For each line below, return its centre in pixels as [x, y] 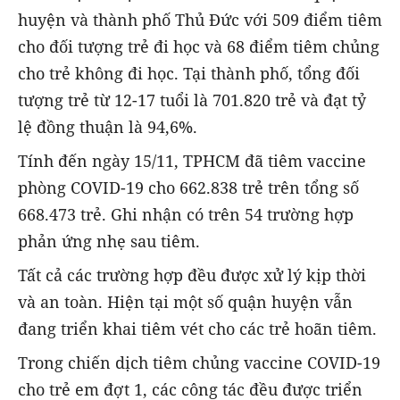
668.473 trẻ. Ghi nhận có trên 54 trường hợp [186, 215]
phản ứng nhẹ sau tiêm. [109, 242]
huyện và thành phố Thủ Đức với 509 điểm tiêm [200, 19]
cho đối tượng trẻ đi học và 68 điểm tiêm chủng [199, 46]
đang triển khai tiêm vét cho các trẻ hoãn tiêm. [197, 329]
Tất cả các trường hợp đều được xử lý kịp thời [192, 275]
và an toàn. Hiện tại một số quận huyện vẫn [185, 302]
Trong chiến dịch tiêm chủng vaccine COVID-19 [199, 363]
